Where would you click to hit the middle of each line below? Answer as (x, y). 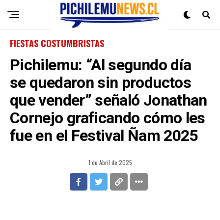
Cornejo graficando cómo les (108, 118)
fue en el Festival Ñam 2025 (104, 136)
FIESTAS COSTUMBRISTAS (57, 43)
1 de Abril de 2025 (110, 162)
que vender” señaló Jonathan (109, 100)
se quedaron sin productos (100, 82)
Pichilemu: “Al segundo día (101, 65)
